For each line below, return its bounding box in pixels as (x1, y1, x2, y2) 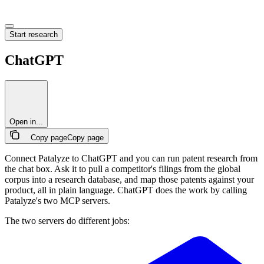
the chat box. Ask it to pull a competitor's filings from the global (5, 163, 240, 174)
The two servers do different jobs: (5, 215, 130, 226)
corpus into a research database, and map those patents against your (5, 174, 254, 184)
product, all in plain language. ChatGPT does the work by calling (5, 184, 247, 195)
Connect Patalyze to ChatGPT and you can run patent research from (5, 153, 258, 163)
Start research (9, 30, 58, 39)
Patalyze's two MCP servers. (5, 195, 110, 206)
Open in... (9, 117, 43, 126)
